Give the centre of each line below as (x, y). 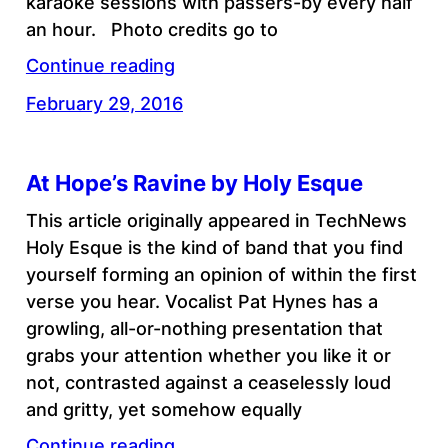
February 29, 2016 (104, 104)
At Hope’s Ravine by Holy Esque (194, 182)
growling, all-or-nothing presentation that (204, 328)
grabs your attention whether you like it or (208, 355)
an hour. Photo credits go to (151, 30)
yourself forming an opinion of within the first (221, 274)
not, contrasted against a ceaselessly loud (208, 382)
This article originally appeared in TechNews (216, 220)
